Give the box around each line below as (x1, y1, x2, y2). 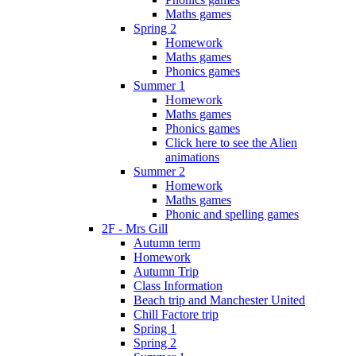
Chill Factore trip (133, 307, 219, 321)
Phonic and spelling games (165, 207, 299, 221)
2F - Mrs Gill (102, 221, 168, 235)
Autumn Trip (133, 264, 199, 278)
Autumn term (133, 235, 200, 250)
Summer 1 (133, 78, 185, 92)
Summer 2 (133, 164, 185, 178)
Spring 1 (133, 321, 176, 335)
